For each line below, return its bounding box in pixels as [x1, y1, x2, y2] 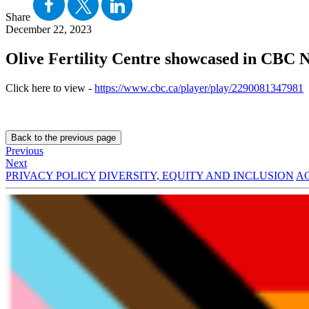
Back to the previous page [11, 132, 116, 143]
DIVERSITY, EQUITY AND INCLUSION [99, 169, 294, 181]
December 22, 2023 [6, 23, 92, 35]
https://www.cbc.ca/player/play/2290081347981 [94, 81, 303, 94]
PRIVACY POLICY [6, 169, 96, 181]
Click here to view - [6, 81, 94, 94]
